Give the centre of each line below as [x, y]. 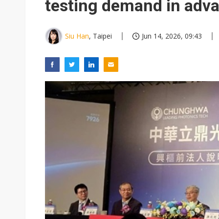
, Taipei [100, 36]
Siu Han [77, 36]
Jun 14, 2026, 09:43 [172, 36]
